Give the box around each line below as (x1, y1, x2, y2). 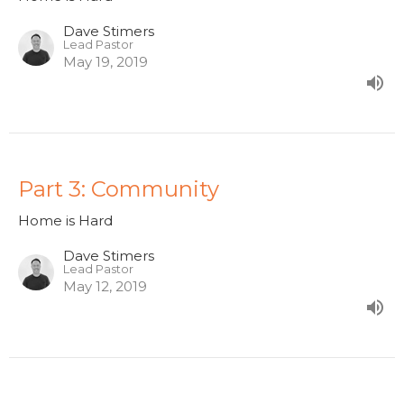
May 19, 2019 (63, 52, 148, 70)
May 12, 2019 (63, 277, 147, 295)
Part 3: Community (18, 175, 219, 202)
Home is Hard (18, 211, 113, 229)
